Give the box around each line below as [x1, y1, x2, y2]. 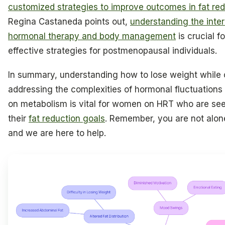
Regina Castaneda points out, [8, 16, 130, 27]
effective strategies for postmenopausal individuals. [8, 45, 217, 56]
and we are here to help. [8, 128, 106, 138]
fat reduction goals [29, 113, 105, 124]
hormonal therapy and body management [8, 31, 176, 41]
